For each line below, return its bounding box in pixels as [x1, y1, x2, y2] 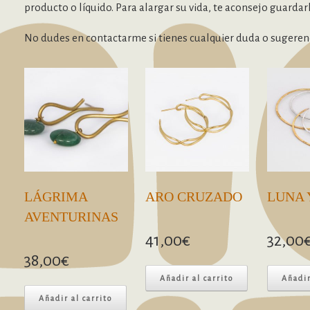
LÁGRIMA [24, 190, 87, 205]
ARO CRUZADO [145, 190, 243, 205]
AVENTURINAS [24, 210, 118, 225]
